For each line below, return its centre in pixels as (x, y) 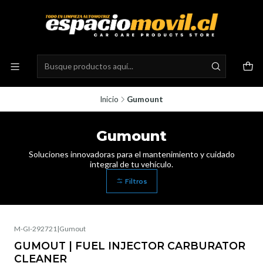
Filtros (135, 181)
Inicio (109, 99)
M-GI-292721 (36, 228)
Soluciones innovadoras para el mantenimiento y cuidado (131, 154)
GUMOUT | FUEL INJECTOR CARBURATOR (130, 245)
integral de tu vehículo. (131, 164)
